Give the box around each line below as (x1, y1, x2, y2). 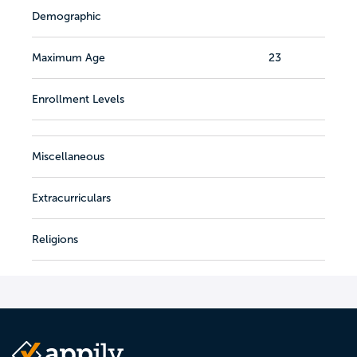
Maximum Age (32, 51, 105, 64)
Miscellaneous (32, 150, 104, 163)
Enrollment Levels (32, 92, 124, 105)
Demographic (32, 10, 101, 22)
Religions (32, 233, 78, 245)
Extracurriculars (32, 191, 111, 204)
